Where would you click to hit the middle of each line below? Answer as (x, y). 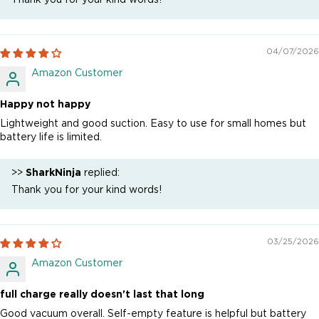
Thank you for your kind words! (87, 190)
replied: (100, 173)
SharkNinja (53, 173)
